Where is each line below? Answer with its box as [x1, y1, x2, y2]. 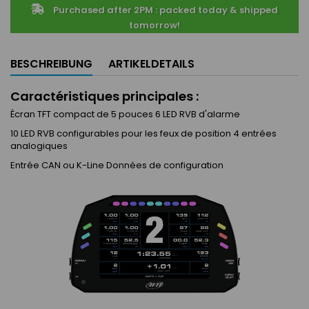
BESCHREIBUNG [10, 56, 92, 72]
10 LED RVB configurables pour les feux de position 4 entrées [10, 127, 277, 140]
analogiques [10, 139, 68, 152]
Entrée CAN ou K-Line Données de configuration [10, 159, 223, 172]
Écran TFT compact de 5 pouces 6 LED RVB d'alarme [10, 108, 240, 121]
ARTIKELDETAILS [108, 56, 195, 72]
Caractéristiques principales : [10, 88, 199, 105]
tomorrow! [129, 18, 180, 32]
